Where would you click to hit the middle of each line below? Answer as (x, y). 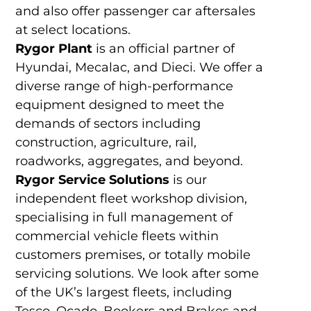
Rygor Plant (53, 49)
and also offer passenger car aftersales (135, 11)
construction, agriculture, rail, (106, 143)
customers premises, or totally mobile (133, 255)
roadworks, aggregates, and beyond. (129, 161)
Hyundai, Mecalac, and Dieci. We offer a (139, 68)
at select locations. (73, 30)
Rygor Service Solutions (92, 180)
